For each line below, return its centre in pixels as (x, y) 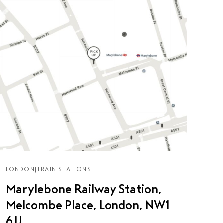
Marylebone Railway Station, (84, 189)
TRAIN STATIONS (64, 169)
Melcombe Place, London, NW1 (87, 205)
